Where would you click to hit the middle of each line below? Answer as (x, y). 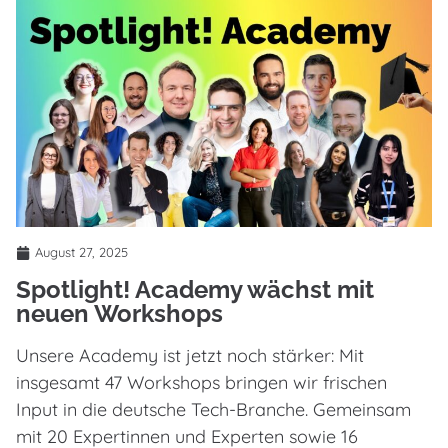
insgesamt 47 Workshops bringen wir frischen (201, 383)
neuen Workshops (119, 314)
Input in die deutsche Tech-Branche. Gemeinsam (213, 410)
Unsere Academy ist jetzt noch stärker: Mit (190, 356)
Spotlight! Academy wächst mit (195, 290)
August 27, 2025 (81, 252)
